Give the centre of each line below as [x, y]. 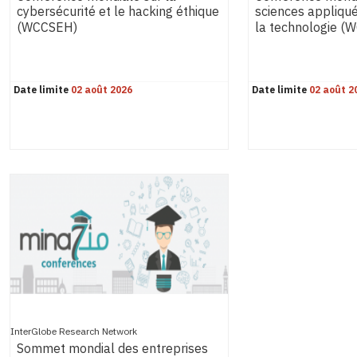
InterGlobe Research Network [74, 331]
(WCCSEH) [47, 28]
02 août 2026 [102, 90]
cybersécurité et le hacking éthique [118, 12]
